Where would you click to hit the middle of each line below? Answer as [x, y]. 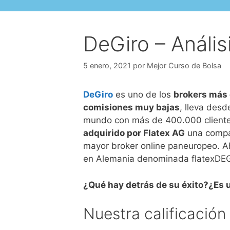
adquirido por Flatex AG [134, 133]
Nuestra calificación [155, 214]
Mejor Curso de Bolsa [184, 66]
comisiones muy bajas [131, 108]
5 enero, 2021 [107, 66]
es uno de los [143, 95]
